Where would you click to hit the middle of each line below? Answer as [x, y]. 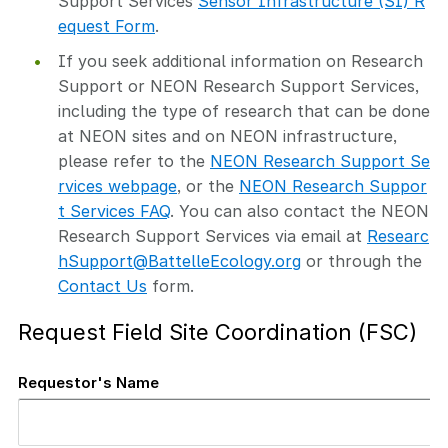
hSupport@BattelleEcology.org [179, 260]
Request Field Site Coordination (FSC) [217, 331]
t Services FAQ [114, 210]
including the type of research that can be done [244, 110]
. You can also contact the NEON [299, 210]
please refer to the [134, 160]
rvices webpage [117, 185]
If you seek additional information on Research [240, 60]
